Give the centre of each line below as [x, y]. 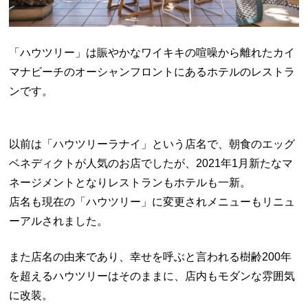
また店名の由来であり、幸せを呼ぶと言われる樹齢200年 [151, 257]
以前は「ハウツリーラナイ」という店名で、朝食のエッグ [152, 144]
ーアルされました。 [59, 221]
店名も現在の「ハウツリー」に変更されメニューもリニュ [152, 202]
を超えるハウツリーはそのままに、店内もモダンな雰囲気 [152, 276]
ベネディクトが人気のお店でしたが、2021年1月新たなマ [151, 164]
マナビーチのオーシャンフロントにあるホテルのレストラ [152, 72]
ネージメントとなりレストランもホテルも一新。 [130, 183]
